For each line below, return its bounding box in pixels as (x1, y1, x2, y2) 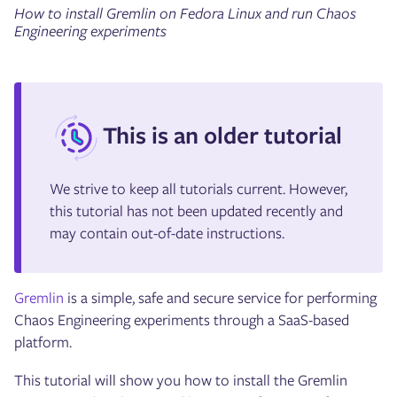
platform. (14, 331, 72, 354)
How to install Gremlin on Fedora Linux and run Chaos (14, 3, 356, 25)
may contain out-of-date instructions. (50, 222, 284, 245)
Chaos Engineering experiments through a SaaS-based (14, 309, 349, 331)
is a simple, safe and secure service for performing (64, 287, 377, 309)
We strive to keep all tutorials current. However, (50, 178, 347, 200)
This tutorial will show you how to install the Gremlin (14, 370, 347, 392)
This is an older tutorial (103, 117, 342, 152)
